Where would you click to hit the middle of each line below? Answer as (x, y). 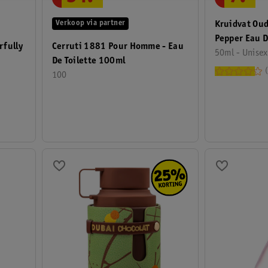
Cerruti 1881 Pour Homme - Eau (118, 47)
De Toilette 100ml (112, 61)
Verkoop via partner (90, 24)
